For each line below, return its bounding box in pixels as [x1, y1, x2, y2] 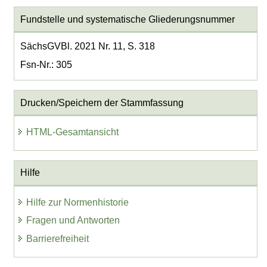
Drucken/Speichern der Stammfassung [20, 97, 184, 108]
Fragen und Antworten [26, 215, 120, 226]
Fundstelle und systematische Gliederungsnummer [20, 14, 235, 24]
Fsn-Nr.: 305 [20, 59, 72, 70]
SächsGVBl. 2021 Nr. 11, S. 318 [20, 41, 155, 51]
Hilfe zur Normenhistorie [26, 197, 129, 207]
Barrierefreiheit [26, 234, 89, 244]
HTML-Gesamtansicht [26, 126, 119, 137]
